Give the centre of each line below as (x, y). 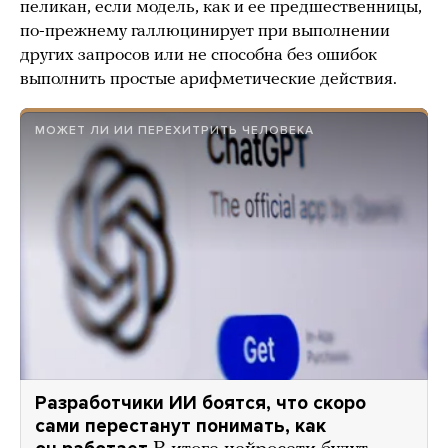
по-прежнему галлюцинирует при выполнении (205, 32)
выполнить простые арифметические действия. (208, 80)
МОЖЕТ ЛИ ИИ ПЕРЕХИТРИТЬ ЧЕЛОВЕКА (174, 130)
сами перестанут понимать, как (180, 426)
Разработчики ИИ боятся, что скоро (200, 403)
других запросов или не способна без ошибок (198, 56)
